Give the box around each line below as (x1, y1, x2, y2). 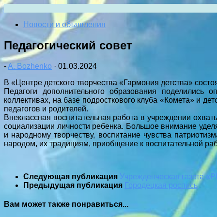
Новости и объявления (23, 20, 106, 29)
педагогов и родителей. (4, 104, 88, 113)
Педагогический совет (4, 38, 132, 52)
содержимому (3, 21, 53, 29)
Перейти (3, 3, 34, 12)
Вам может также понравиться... (4, 200, 128, 209)
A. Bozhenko (8, 62, 52, 70)
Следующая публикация (23, 172, 120, 181)
